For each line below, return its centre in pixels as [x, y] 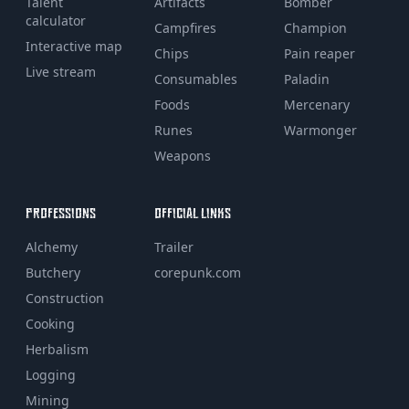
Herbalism [57, 349]
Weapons [183, 155]
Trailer [174, 246]
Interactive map [74, 46]
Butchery [53, 272]
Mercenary [316, 104]
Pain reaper [319, 53]
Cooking [50, 323]
